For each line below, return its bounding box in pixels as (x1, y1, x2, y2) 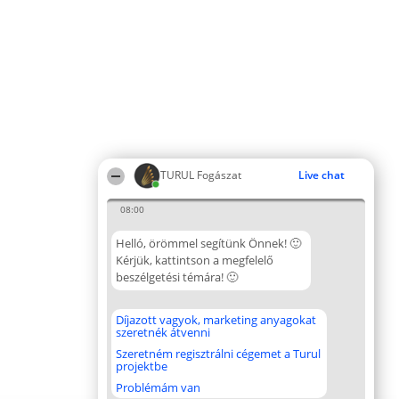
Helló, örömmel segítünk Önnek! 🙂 (116, 235, 301, 251)
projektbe (116, 358, 167, 374)
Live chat (298, 167, 345, 183)
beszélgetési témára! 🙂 (116, 269, 238, 285)
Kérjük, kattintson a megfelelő (116, 252, 273, 268)
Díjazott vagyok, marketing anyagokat (116, 312, 316, 328)
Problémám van (116, 379, 200, 395)
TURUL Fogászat (160, 167, 241, 183)
